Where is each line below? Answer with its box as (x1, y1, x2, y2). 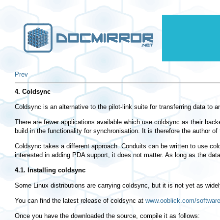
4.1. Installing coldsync (15, 166, 85, 174)
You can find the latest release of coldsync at (15, 197, 145, 205)
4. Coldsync (15, 88, 51, 96)
